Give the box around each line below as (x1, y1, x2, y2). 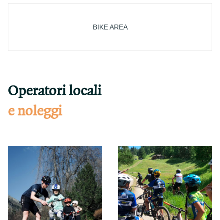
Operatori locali (8, 82, 101, 99)
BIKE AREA (92, 23, 128, 31)
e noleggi (8, 103, 62, 119)
